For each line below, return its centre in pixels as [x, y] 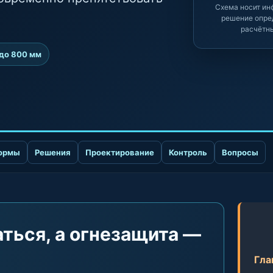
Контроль [188, 152]
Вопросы [240, 152]
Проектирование [120, 152]
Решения [53, 152]
